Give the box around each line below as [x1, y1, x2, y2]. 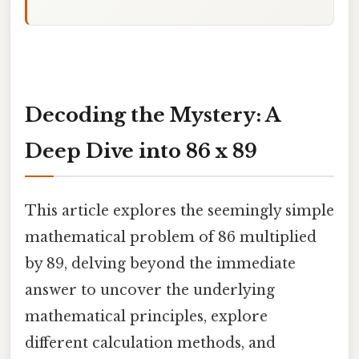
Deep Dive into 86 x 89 [25, 139, 257, 163]
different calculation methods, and [25, 333, 276, 352]
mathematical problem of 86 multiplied [25, 228, 317, 246]
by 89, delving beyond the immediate [25, 254, 296, 272]
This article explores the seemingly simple [25, 201, 334, 220]
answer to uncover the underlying [25, 280, 275, 299]
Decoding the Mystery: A [25, 103, 280, 127]
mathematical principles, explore [25, 307, 268, 325]
